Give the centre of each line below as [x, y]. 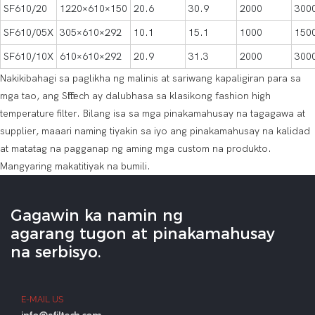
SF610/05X [28, 33]
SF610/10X [28, 57]
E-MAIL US [42, 300]
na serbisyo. [56, 252]
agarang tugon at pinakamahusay [143, 234]
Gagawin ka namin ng [97, 216]
